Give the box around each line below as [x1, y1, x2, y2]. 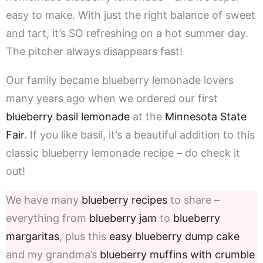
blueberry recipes [82, 194, 167, 207]
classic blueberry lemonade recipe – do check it [6, 147, 240, 160]
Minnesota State [165, 110, 247, 123]
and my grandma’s [6, 248, 100, 261]
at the [130, 110, 165, 123]
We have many [6, 194, 82, 207]
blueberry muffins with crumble [100, 248, 255, 261]
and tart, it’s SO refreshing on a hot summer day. [6, 27, 248, 40]
